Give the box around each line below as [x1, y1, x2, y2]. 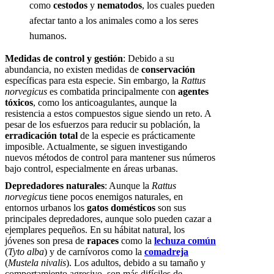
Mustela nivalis [8, 257, 66, 268]
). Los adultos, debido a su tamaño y [66, 257, 206, 268]
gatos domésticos [87, 202, 155, 213]
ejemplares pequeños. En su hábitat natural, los [5, 224, 185, 235]
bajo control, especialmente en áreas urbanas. [5, 163, 178, 174]
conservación [141, 64, 195, 75]
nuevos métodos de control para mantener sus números [5, 152, 215, 163]
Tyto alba [8, 246, 44, 257]
